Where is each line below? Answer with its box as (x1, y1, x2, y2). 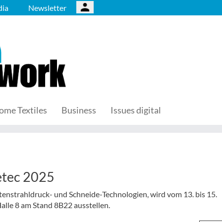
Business (61, 105, 96, 115)
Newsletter (28, 3, 66, 12)
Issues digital (111, 105, 161, 115)
